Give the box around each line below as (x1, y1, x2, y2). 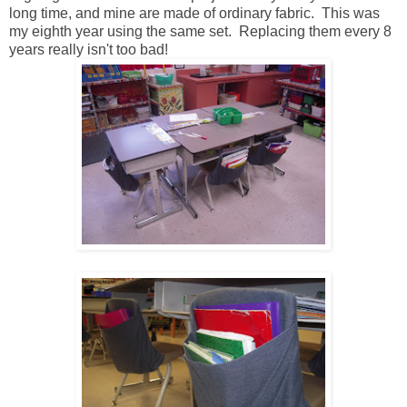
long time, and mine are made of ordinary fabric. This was (9, 5, 380, 21)
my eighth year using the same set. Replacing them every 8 (9, 23, 392, 39)
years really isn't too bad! (9, 41, 168, 57)
